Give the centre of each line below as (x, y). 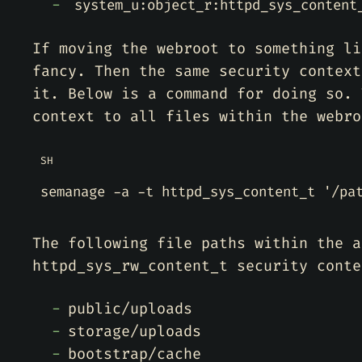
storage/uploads (135, 331)
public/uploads (130, 309)
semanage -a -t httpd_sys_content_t (182, 192)
